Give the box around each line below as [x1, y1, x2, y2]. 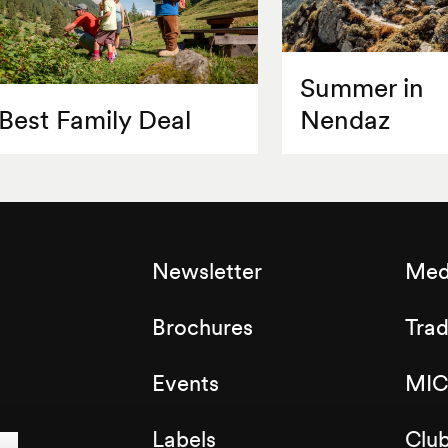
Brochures [151, 313, 253, 342]
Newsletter [151, 257, 262, 286]
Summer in [300, 71, 425, 105]
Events [151, 369, 219, 398]
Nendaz [300, 103, 391, 137]
